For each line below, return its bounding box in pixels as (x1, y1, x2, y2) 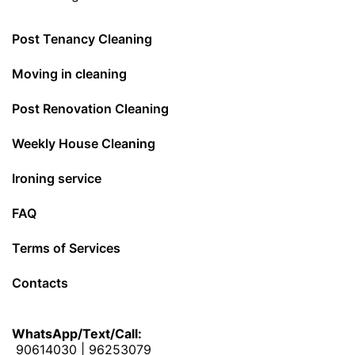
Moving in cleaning (12, 66, 127, 82)
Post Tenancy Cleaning (12, 31, 152, 47)
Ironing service (12, 170, 101, 186)
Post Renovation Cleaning (12, 101, 169, 116)
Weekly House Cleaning (12, 136, 155, 151)
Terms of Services (12, 240, 120, 256)
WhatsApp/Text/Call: (12, 326, 142, 342)
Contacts (12, 275, 68, 291)
